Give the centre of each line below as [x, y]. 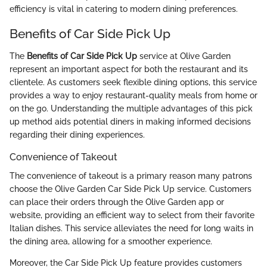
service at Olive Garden [184, 56]
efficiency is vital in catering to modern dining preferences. [124, 9]
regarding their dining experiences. [77, 135]
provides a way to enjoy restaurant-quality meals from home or [133, 96]
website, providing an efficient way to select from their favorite [132, 215]
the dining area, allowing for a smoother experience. [111, 242]
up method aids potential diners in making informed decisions [130, 122]
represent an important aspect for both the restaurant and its [129, 69]
